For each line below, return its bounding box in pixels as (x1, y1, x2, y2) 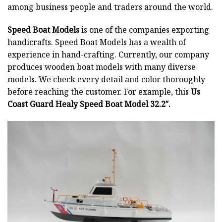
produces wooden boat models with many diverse (7, 61, 196, 73)
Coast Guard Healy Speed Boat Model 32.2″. (7, 99, 170, 110)
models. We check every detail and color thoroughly (7, 74, 205, 85)
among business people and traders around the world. (7, 1, 213, 13)
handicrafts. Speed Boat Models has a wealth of (7, 37, 186, 48)
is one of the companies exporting (79, 24, 209, 36)
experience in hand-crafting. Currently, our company (7, 49, 209, 60)
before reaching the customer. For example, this (7, 86, 191, 98)
